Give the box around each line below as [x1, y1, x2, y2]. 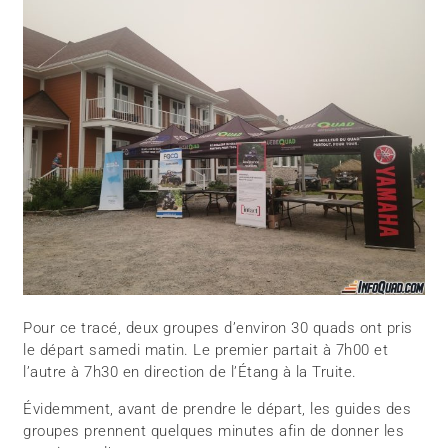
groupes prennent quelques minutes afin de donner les [23, 422, 405, 441]
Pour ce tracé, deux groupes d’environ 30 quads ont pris [23, 319, 413, 338]
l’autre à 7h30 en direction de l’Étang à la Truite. [23, 363, 357, 382]
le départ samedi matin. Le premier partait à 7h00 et [23, 341, 389, 360]
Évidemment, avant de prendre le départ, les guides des [23, 400, 412, 419]
